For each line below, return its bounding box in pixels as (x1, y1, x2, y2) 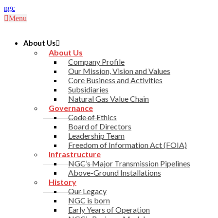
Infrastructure (49, 149, 101, 159)
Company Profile (68, 57, 125, 66)
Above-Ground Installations (68, 168, 161, 177)
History (49, 177, 76, 186)
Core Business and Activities (68, 75, 163, 85)
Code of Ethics (68, 112, 117, 122)
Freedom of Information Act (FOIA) (68, 140, 187, 149)
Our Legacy (68, 186, 107, 196)
